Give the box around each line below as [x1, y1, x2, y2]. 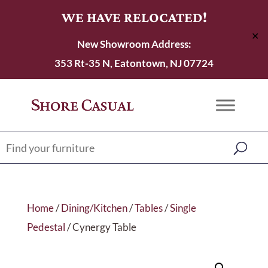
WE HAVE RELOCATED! [61, 9, 207, 25]
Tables [134, 202, 163, 214]
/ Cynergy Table [65, 221, 136, 233]
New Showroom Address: [77, 38, 191, 50]
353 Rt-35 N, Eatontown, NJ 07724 [54, 57, 214, 69]
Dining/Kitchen [60, 202, 127, 214]
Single [169, 202, 196, 214]
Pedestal [26, 221, 65, 233]
